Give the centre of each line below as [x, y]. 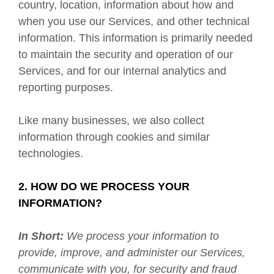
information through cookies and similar [114, 137]
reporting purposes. [66, 87]
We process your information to [143, 236]
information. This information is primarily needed [135, 38]
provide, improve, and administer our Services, [132, 253]
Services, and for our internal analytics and [122, 71]
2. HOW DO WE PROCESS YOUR [104, 187]
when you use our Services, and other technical [134, 21]
